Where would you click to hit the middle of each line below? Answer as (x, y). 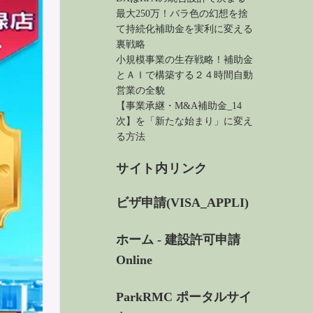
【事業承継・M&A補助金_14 (179, 105)
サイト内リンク (162, 168)
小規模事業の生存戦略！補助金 (184, 59)
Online (134, 260)
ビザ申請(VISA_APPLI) (182, 203)
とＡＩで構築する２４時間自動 (184, 75)
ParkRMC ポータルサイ (184, 297)
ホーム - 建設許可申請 (178, 240)
